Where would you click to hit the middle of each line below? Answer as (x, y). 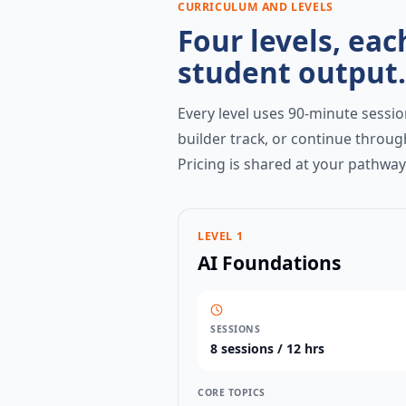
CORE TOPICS (232, 392)
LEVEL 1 (221, 236)
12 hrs (305, 348)
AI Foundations (269, 262)
